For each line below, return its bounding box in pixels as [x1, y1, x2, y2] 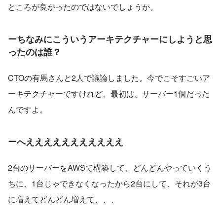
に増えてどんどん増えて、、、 [8, 193, 118, 205]
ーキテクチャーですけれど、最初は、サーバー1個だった [8, 88, 210, 100]
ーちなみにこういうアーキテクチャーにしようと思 [8, 33, 212, 46]
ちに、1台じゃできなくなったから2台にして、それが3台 [8, 178, 211, 189]
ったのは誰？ [8, 45, 61, 59]
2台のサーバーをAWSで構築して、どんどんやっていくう [8, 162, 212, 174]
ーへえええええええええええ [8, 135, 123, 148]
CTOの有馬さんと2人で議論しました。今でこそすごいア [8, 72, 210, 84]
